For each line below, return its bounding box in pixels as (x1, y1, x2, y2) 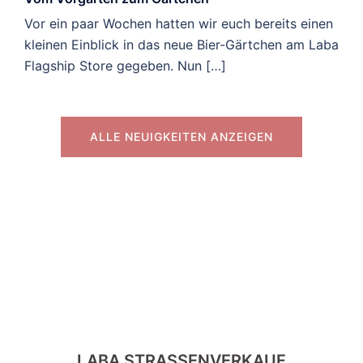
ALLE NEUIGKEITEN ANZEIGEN (90, 130, 273, 144)
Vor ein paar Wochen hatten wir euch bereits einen (24, 15, 333, 32)
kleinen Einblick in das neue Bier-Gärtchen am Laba (24, 36, 339, 53)
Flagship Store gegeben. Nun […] (24, 58, 226, 75)
